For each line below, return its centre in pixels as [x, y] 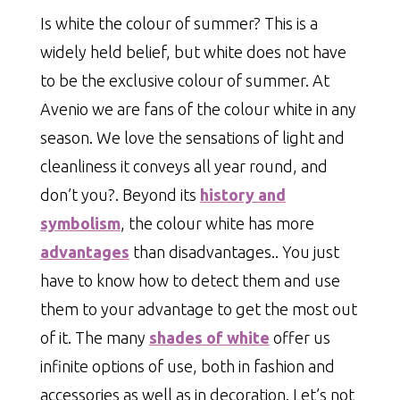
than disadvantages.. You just [234, 251]
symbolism [80, 223]
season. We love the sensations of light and [192, 137]
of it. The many [94, 337]
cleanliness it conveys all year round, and [183, 166]
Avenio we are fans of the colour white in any [198, 108]
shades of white [209, 337]
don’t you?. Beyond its [120, 194]
